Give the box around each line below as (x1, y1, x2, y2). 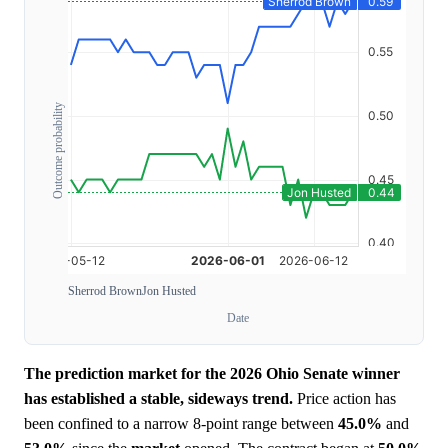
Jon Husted (142, 284, 196, 299)
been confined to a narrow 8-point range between (24, 415, 338, 433)
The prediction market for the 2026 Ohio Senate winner (24, 365, 400, 383)
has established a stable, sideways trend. (24, 390, 293, 408)
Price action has (293, 390, 396, 408)
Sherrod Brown (68, 284, 142, 299)
